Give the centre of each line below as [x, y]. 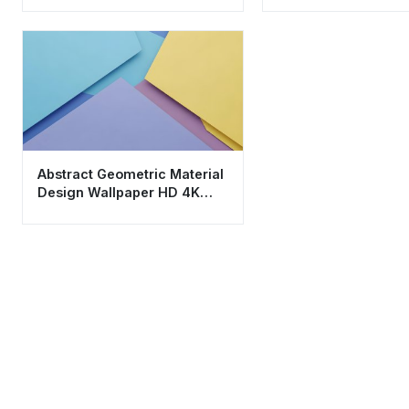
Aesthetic [68, 211]
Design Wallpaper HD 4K [119, 193]
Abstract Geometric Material [131, 174]
